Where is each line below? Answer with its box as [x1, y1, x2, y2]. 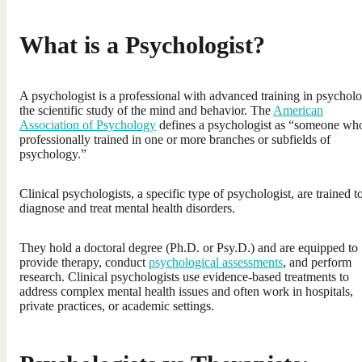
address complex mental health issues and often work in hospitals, [19, 284, 353, 298]
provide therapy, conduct [19, 255, 149, 269]
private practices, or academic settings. [19, 298, 214, 313]
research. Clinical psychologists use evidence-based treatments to [19, 269, 349, 284]
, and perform [283, 255, 351, 269]
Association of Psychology [19, 117, 156, 132]
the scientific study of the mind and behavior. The [19, 103, 273, 117]
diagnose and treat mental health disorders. [19, 200, 235, 215]
